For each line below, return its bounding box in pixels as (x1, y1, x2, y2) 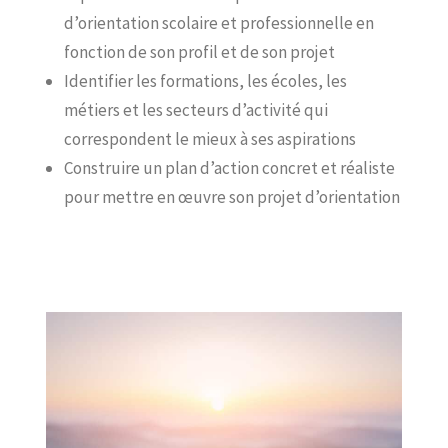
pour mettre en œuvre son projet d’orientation (64, 186, 400, 208)
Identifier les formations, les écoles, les (64, 70, 347, 92)
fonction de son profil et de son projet (64, 41, 335, 63)
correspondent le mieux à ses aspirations (64, 128, 356, 150)
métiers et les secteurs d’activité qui (64, 99, 328, 121)
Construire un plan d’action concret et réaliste (64, 157, 395, 179)
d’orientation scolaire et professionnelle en (64, 12, 374, 34)
